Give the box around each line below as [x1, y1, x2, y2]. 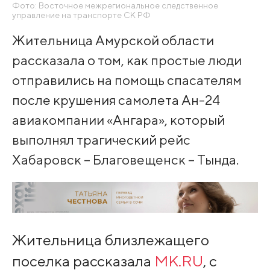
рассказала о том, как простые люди [11, 51, 242, 68]
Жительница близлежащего [11, 231, 209, 250]
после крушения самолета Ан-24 [11, 91, 220, 108]
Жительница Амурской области [11, 31, 214, 48]
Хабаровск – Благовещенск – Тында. [11, 151, 239, 168]
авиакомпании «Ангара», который [11, 111, 225, 128]
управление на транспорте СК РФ [11, 10, 151, 20]
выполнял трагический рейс [11, 131, 190, 148]
